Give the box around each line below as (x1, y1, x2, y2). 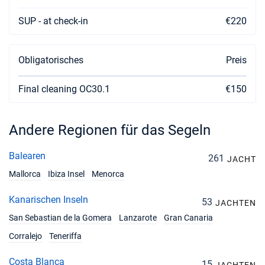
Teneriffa (49, 231, 82, 241)
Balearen (9, 150, 46, 161)
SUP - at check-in (18, 15, 88, 27)
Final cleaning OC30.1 (18, 83, 110, 95)
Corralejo (9, 231, 42, 241)
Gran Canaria (164, 213, 213, 222)
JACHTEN (215, 198, 256, 208)
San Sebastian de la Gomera (9, 213, 112, 222)
